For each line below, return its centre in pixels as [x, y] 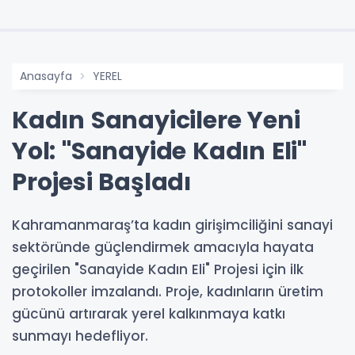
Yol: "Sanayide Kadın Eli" [159, 151]
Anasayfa [46, 76]
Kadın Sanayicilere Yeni [156, 120]
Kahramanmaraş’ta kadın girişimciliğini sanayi [172, 225]
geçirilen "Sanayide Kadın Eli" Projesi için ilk [158, 269]
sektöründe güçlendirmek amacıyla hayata [163, 247]
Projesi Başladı [102, 182]
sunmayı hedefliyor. [80, 336]
